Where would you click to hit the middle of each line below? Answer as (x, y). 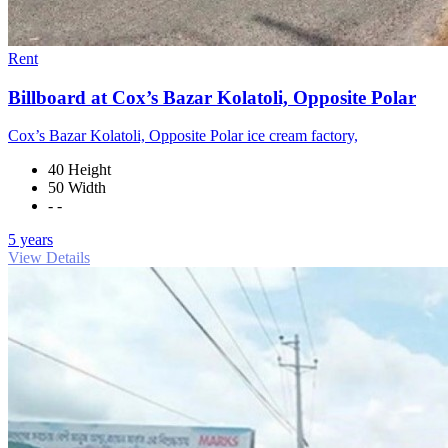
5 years (30, 240)
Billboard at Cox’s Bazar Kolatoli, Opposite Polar (212, 97)
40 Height (79, 170)
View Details (49, 258)
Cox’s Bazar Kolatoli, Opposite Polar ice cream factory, (183, 136)
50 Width (77, 188)
